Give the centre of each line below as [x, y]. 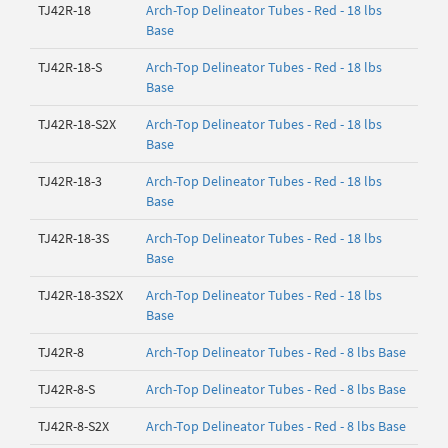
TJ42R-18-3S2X [80, 295]
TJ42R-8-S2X [73, 426]
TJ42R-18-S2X [77, 124]
